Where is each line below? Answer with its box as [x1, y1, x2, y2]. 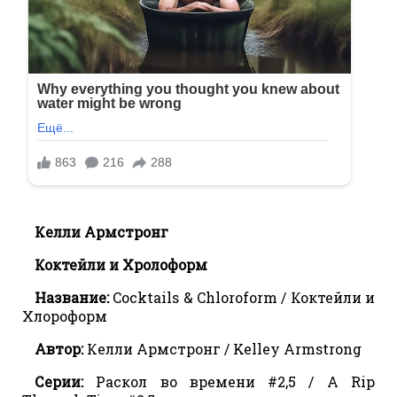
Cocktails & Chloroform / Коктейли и [113, 287, 376, 307]
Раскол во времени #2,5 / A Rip [96, 371, 376, 391]
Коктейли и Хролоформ [35, 254, 207, 274]
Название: [35, 287, 113, 307]
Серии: [35, 371, 97, 391]
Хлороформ [22, 306, 107, 325]
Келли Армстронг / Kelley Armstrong [87, 339, 362, 358]
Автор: [35, 339, 87, 358]
